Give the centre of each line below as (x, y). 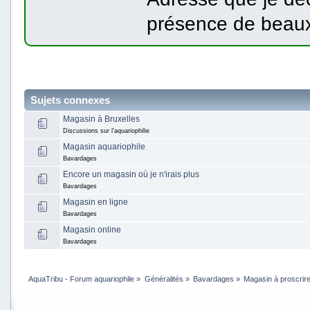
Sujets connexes (70, 100)
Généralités (164, 279)
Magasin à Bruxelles (101, 119)
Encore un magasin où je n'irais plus (131, 175)
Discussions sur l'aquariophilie (106, 131)
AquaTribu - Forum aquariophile (82, 279)
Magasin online (92, 230)
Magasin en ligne (95, 202)
